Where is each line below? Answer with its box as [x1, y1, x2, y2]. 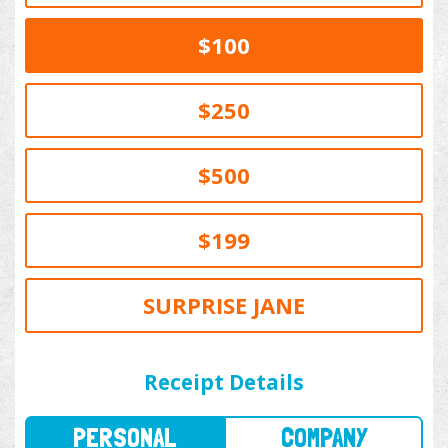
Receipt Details [144, 368, 304, 397]
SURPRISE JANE [143, 290, 305, 321]
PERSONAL [65, 343, 161, 372]
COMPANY [254, 343, 334, 372]
